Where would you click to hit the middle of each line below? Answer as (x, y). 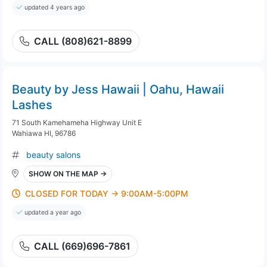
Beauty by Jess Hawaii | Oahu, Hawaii (118, 89)
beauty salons (53, 155)
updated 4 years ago (55, 7)
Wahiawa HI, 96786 (44, 133)
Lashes (32, 105)
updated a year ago (53, 212)
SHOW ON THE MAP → (68, 174)
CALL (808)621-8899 (83, 41)
